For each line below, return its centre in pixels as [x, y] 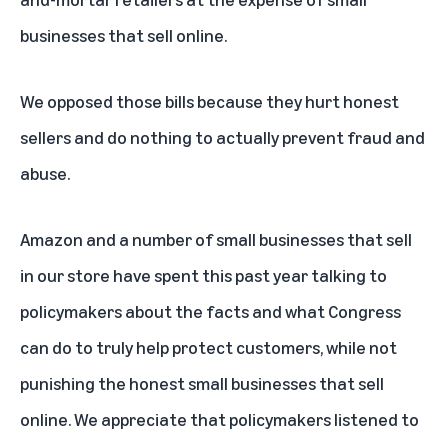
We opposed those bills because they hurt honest [209, 101]
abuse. [45, 173]
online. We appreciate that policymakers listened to [219, 419]
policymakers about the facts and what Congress [210, 311]
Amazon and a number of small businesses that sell [216, 239]
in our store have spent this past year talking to [203, 275]
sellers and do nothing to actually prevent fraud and [222, 137]
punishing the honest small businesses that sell [202, 383]
